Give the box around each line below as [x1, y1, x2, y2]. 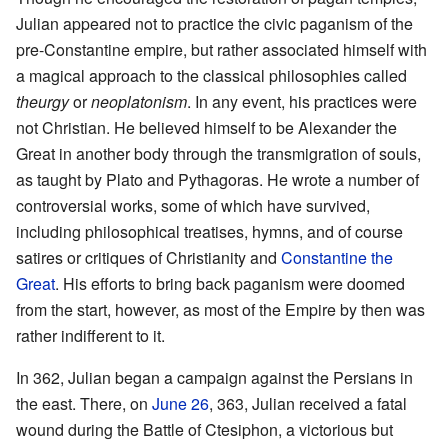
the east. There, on [16, 392, 152, 416]
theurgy [16, 90, 69, 114]
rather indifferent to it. [16, 324, 165, 348]
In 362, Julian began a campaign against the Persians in [16, 366, 413, 390]
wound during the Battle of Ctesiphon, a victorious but [16, 418, 393, 442]
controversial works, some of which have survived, [16, 194, 370, 218]
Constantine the [281, 246, 393, 270]
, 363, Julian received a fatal [209, 392, 407, 416]
